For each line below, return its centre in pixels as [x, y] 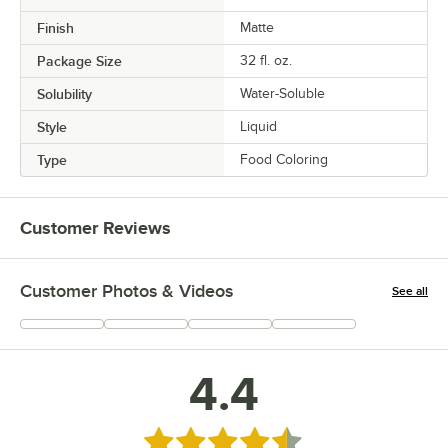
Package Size [79, 60]
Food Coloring [284, 159]
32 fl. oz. [266, 60]
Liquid [258, 126]
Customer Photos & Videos [126, 290]
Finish [55, 27]
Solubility [64, 93]
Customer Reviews [95, 227]
